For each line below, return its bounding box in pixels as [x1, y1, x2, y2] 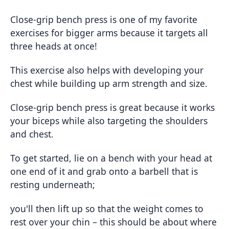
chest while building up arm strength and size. [10, 77, 208, 90]
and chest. [10, 128, 54, 141]
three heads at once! [10, 40, 97, 53]
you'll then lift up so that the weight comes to [10, 202, 203, 215]
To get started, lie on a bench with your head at [10, 152, 212, 165]
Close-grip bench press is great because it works [10, 101, 215, 114]
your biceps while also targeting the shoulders [10, 114, 208, 127]
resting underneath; [10, 178, 95, 191]
